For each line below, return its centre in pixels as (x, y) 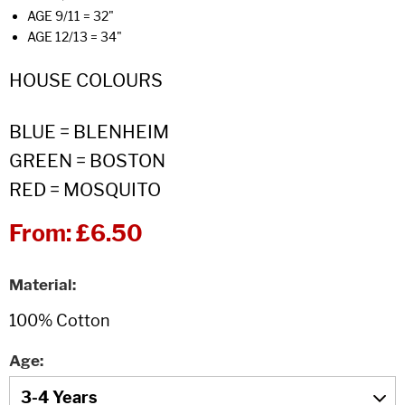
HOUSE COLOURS (86, 80)
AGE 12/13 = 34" (75, 37)
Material (41, 285)
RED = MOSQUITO (85, 190)
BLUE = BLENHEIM (89, 132)
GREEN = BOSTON (87, 161)
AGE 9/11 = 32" (71, 16)
